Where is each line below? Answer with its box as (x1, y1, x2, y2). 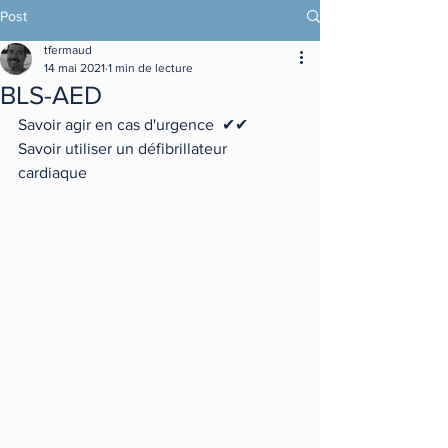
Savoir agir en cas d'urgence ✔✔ (18, 116, 248, 133)
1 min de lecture (108, 61, 193, 75)
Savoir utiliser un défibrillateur (18, 140, 231, 157)
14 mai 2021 (44, 61, 105, 75)
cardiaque (18, 164, 91, 181)
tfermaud (44, 43, 92, 57)
